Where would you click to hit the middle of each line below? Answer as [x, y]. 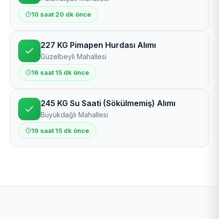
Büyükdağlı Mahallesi [74, 115]
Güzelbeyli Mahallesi [74, 56]
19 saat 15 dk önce [60, 131]
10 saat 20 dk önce [61, 14]
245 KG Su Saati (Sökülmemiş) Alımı [108, 103]
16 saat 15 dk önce [60, 72]
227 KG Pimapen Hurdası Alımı [98, 45]
